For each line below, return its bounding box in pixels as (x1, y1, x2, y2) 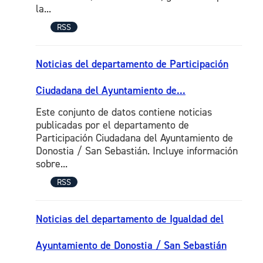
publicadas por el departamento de (36, 119, 189, 132)
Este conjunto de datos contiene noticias (36, 106, 212, 119)
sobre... (36, 157, 68, 171)
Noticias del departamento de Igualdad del (36, 213, 224, 226)
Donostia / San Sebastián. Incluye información (36, 144, 238, 158)
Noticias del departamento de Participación (36, 58, 228, 71)
